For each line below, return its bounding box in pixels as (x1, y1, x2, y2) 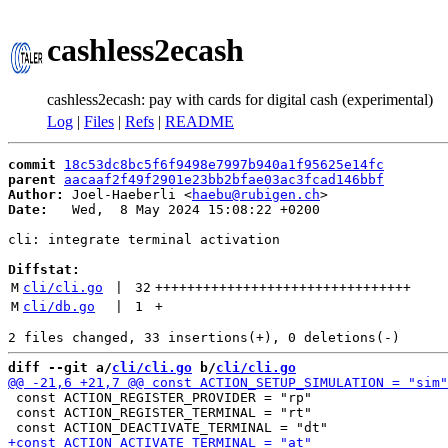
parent (8, 172, 56, 187)
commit (8, 157, 56, 172)
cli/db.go (23, 299, 95, 314)
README (165, 113, 234, 130)
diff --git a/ (8, 360, 112, 375)
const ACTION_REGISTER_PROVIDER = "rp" (8, 390, 312, 405)
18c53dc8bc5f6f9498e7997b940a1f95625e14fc (64, 157, 384, 172)
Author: (8, 187, 64, 202)
